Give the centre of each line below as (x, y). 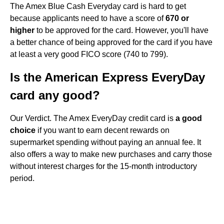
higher (22, 30)
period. (22, 178)
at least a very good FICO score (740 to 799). (89, 54)
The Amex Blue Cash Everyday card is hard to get (98, 6)
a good (189, 118)
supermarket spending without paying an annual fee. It (105, 142)
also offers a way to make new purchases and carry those (111, 154)
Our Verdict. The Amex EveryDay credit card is (93, 118)
